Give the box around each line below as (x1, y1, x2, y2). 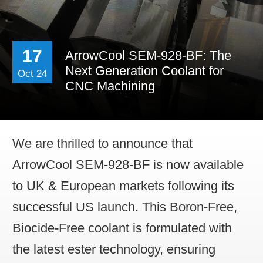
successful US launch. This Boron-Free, (12, 199, 237, 214)
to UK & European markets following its (12, 178, 234, 193)
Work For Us (169, 37, 229, 49)
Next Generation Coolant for (65, 63, 224, 78)
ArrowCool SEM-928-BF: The (65, 48, 231, 63)
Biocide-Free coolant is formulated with (12, 220, 232, 235)
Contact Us (169, 12, 222, 24)
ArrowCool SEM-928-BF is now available (12, 157, 244, 172)
